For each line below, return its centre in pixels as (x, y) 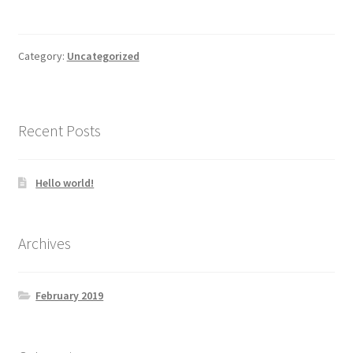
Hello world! (65, 182)
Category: (42, 56)
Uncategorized (103, 56)
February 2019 (70, 296)
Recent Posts (59, 130)
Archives (44, 243)
